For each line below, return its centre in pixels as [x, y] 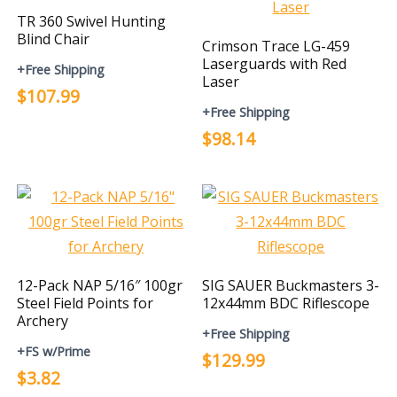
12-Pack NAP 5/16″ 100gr [100, 285]
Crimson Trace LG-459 [276, 46]
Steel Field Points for [86, 303]
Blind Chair [54, 39]
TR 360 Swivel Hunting [92, 21]
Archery [43, 321]
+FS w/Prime [54, 351]
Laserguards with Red [275, 64]
